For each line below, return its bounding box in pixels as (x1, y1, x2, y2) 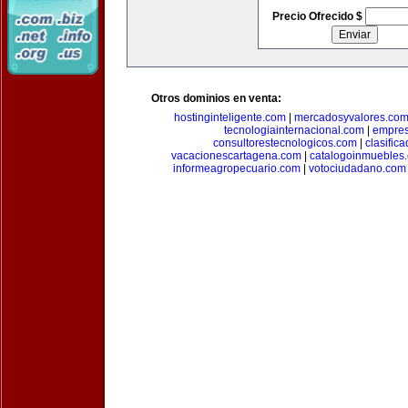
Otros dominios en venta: (151, 92, 281, 105)
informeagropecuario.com (172, 162, 301, 175)
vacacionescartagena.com (171, 149, 301, 162)
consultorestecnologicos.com (213, 137, 357, 149)
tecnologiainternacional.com (223, 124, 364, 137)
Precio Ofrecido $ (271, 10, 365, 23)
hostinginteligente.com (174, 111, 286, 124)
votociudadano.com (308, 162, 406, 175)
